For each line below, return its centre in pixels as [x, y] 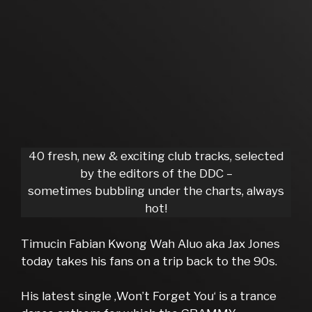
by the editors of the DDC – [156, 174]
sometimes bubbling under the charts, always [156, 191]
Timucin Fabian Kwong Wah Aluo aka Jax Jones [150, 243]
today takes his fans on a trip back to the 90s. [149, 261]
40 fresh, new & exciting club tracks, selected [156, 156]
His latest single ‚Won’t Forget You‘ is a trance [149, 296]
